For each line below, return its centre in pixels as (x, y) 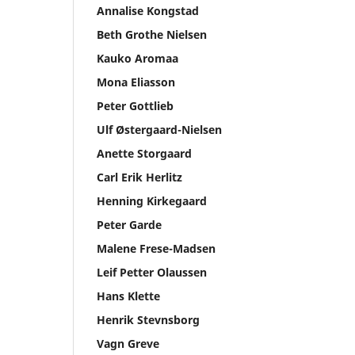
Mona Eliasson (136, 82)
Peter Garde (129, 224)
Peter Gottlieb (135, 105)
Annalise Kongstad (148, 10)
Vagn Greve (128, 343)
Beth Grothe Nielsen (152, 34)
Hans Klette (128, 296)
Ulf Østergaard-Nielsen (159, 129)
